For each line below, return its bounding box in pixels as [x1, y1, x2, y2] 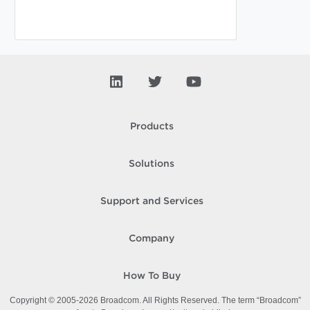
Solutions [129, 160, 174, 168]
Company [129, 235, 174, 243]
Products [129, 122, 174, 131]
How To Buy [122, 272, 181, 280]
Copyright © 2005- [9, 295, 79, 305]
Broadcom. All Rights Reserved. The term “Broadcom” [98, 295, 301, 305]
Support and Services [100, 197, 203, 206]
